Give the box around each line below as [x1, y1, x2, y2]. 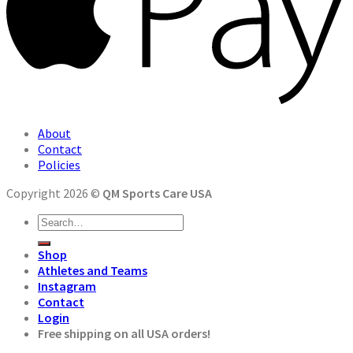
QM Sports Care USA [102, 185, 212, 202]
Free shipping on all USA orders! [38, 325, 210, 342]
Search [37, 213, 73, 229]
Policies [38, 157, 80, 173]
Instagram [38, 278, 96, 295]
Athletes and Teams [38, 262, 147, 279]
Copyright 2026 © [6, 185, 102, 202]
